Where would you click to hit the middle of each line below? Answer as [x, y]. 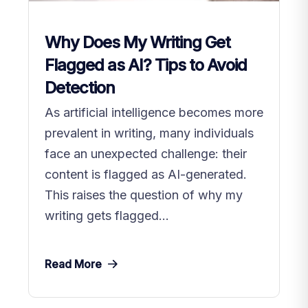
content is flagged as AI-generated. [146, 174]
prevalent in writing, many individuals [149, 133]
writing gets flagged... [107, 215]
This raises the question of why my [144, 195]
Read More [73, 264]
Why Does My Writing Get [137, 42]
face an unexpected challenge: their [146, 153]
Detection [80, 87]
